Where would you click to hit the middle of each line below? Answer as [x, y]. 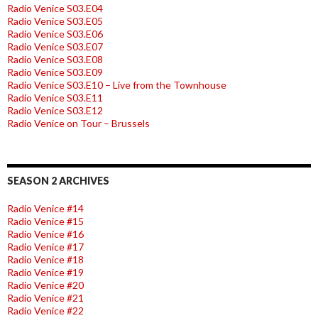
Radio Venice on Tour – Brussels [78, 123]
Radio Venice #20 [45, 285]
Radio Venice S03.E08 [55, 59]
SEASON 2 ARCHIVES [58, 180]
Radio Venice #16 [45, 234]
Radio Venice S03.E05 [55, 21]
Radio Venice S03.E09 [55, 72]
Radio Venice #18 [45, 259]
